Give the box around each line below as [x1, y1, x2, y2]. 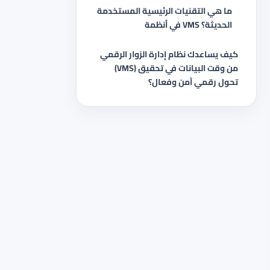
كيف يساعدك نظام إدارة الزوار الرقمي [100, 46, 238, 62]
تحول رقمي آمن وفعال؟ [148, 74, 238, 90]
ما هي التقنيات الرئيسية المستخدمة [97, 3, 232, 19]
